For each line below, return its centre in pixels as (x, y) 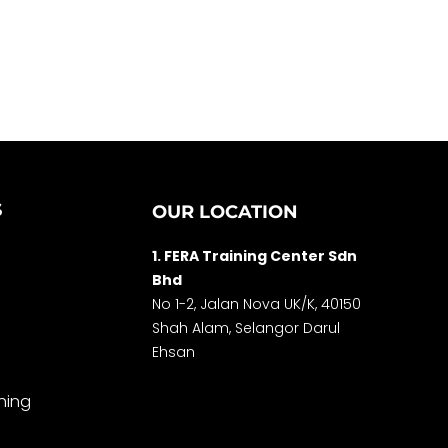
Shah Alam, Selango (223, 327)
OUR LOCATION (225, 211)
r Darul (317, 327)
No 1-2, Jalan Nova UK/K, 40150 (256, 303)
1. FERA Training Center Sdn (254, 255)
